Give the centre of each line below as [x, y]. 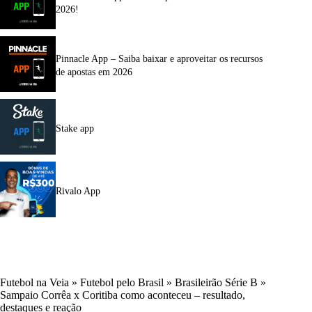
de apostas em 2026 [94, 72]
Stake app [75, 128]
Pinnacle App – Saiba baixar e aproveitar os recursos [159, 59]
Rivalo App [78, 191]
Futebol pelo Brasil [122, 282]
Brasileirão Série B [216, 282]
